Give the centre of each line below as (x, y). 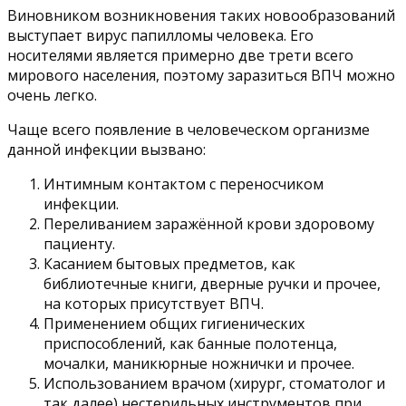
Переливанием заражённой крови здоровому (209, 223)
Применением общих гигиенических (174, 323)
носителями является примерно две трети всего (180, 55)
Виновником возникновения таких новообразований (201, 15)
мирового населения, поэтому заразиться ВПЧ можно (201, 75)
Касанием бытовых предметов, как (169, 263)
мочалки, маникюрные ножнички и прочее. (199, 363)
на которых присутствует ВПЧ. (154, 303)
